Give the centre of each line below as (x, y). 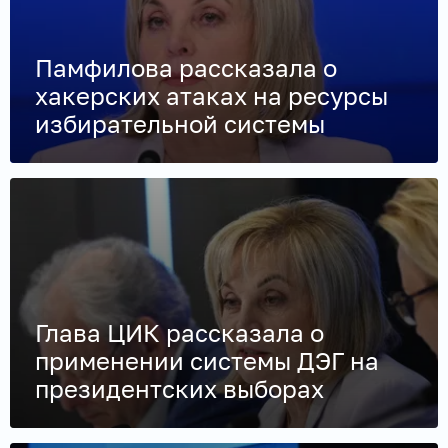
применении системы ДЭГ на (207, 360)
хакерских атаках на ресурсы (211, 95)
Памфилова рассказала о (186, 67)
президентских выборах (179, 388)
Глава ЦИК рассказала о (179, 332)
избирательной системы (180, 123)
